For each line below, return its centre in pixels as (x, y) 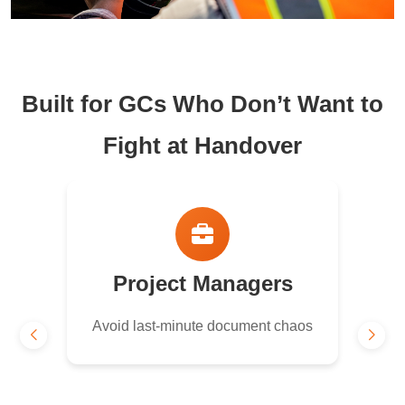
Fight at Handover (202, 146)
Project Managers (202, 284)
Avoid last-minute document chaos (202, 326)
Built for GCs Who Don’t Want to (202, 104)
